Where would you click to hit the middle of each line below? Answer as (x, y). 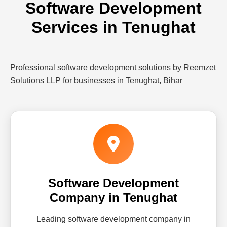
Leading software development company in (113, 219)
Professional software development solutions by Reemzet (113, 68)
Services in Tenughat (113, 27)
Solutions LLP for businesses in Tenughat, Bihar (96, 80)
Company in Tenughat (113, 197)
